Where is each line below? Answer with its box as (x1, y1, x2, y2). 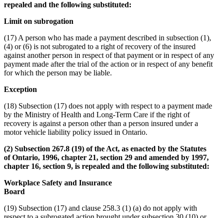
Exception (4, 85, 37, 93)
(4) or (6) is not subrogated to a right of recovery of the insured (4, 42, 196, 51)
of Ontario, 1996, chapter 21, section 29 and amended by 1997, (4, 153, 209, 162)
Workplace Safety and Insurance (4, 178, 112, 187)
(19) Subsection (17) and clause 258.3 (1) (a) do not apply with (4, 203, 197, 212)
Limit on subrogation (4, 17, 73, 25)
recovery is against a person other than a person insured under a (4, 119, 198, 127)
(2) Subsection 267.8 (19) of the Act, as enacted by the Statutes (4, 144, 206, 153)
